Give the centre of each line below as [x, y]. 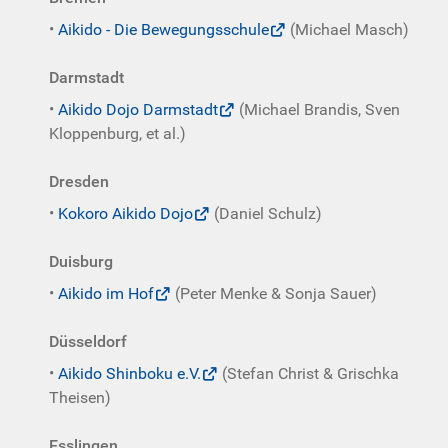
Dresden [79, 181]
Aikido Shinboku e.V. [129, 373]
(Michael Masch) [347, 29]
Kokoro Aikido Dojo [125, 213]
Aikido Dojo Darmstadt [138, 109]
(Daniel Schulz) [266, 213]
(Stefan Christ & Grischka [308, 373]
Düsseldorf [88, 341]
